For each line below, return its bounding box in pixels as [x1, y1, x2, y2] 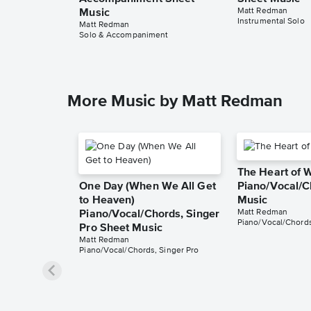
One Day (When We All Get [79, 181, 216, 193]
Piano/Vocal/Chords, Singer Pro [79, 246, 199, 255]
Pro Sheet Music [79, 223, 162, 235]
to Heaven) [79, 195, 135, 207]
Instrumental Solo [237, 17, 305, 26]
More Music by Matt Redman [67, 93, 283, 110]
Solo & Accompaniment [79, 31, 169, 40]
